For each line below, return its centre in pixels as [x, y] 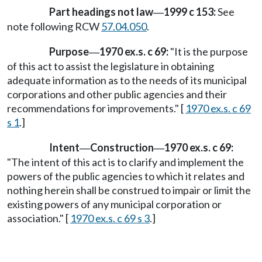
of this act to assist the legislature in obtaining [111, 66]
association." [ [39, 218]
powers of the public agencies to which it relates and [126, 176]
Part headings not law [101, 12]
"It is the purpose [208, 52]
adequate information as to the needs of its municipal [127, 80]
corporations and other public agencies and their [117, 94]
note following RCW [54, 26]
